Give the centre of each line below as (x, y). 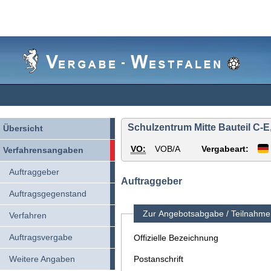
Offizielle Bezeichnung (176, 238)
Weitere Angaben (42, 259)
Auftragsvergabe (41, 237)
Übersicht (23, 128)
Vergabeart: (225, 149)
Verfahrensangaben (43, 150)
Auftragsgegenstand (48, 194)
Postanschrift (158, 259)
